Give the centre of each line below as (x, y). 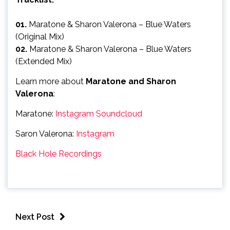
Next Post (35, 217)
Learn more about (51, 81)
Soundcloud (119, 114)
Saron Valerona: (46, 134)
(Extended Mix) (44, 61)
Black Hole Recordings (59, 154)
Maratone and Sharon (131, 81)
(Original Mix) (40, 37)
